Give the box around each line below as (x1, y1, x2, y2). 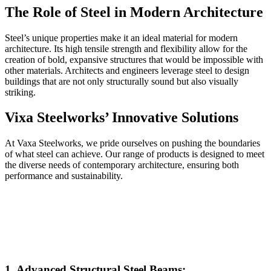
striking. (5, 87, 36, 97)
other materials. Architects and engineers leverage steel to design (5, 65, 249, 76)
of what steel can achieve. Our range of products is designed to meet (5, 149, 264, 160)
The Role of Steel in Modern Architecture (5, 4, 263, 20)
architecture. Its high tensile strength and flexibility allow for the (5, 43, 247, 54)
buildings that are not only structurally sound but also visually (5, 76, 238, 87)
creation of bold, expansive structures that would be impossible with (5, 54, 263, 65)
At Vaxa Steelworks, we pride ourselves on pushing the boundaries (5, 138, 260, 149)
